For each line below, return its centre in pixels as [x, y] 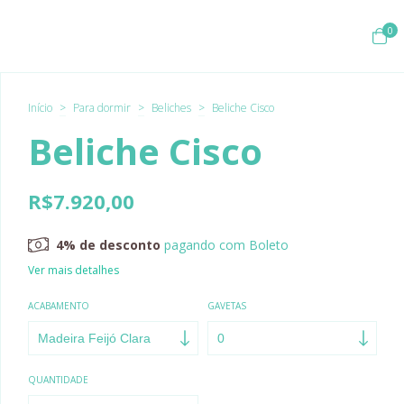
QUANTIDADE [58, 380]
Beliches [171, 108]
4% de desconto [109, 245]
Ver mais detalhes [73, 270]
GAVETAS [226, 306]
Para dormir [102, 108]
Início [40, 108]
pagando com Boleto [225, 245]
